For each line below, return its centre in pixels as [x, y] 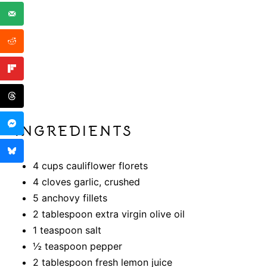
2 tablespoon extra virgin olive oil [108, 214]
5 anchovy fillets [70, 198]
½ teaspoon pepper [77, 246]
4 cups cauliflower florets [90, 166]
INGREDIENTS [74, 131]
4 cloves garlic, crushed [86, 182]
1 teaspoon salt [67, 230]
